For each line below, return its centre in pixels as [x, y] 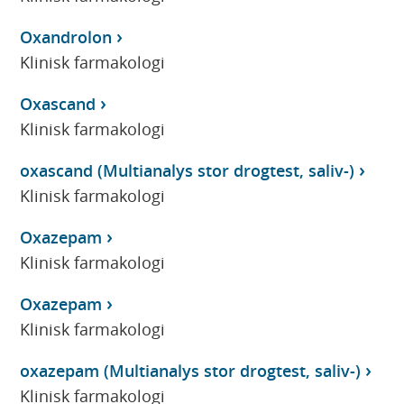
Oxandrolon [66, 37]
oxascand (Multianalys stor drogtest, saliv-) [188, 170]
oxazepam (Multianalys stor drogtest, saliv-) [191, 370]
